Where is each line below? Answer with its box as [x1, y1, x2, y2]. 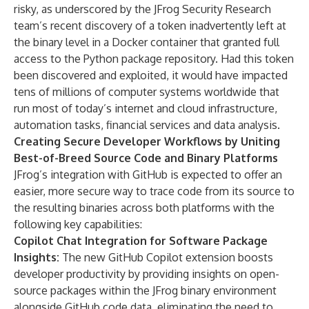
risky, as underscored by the [14, 2, 154, 16]
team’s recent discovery [14, 19, 135, 32]
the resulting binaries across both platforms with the [14, 201, 275, 215]
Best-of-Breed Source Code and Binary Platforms [14, 151, 278, 165]
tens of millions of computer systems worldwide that [14, 85, 279, 99]
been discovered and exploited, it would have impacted [14, 68, 288, 82]
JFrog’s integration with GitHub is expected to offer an [14, 168, 282, 181]
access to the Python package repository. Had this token [14, 52, 294, 66]
